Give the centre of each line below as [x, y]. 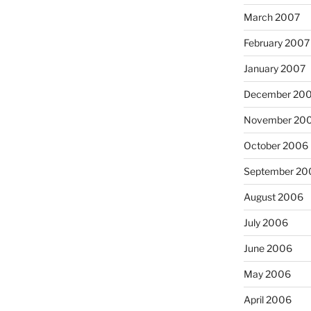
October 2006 [276, 145]
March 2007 [271, 17]
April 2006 [267, 299]
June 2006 [268, 248]
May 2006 [267, 274]
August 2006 [273, 196]
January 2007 [274, 68]
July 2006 [266, 222]
